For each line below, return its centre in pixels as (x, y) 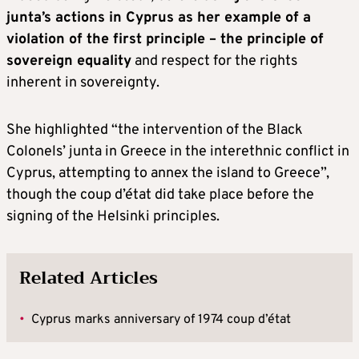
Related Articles (89, 278)
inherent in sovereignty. (83, 83)
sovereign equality (69, 62)
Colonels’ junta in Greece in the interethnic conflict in (178, 152)
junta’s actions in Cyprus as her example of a (159, 18)
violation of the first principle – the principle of (165, 40)
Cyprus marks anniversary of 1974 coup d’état (161, 320)
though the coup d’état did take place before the (160, 196)
